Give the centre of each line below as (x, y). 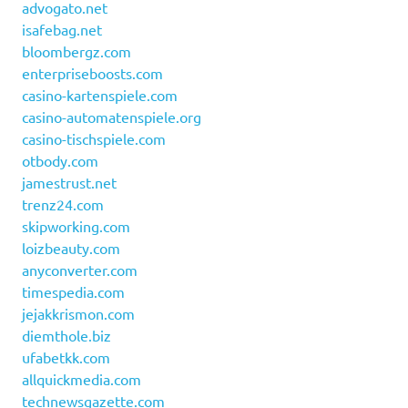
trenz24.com (63, 204)
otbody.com (60, 161)
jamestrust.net (69, 183)
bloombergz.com (76, 51)
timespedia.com (73, 292)
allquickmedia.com (82, 379)
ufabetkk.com (66, 357)
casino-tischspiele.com (94, 139)
